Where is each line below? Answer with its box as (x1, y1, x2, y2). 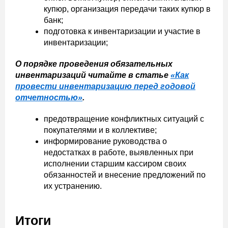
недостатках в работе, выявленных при (44, 148, 193, 157)
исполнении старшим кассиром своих (44, 159, 186, 168)
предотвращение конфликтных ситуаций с (44, 114, 204, 123)
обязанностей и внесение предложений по (44, 170, 206, 179)
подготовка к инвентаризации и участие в (44, 26, 201, 36)
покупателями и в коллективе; (44, 125, 157, 134)
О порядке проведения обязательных (15, 59, 173, 68)
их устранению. (44, 181, 102, 190)
